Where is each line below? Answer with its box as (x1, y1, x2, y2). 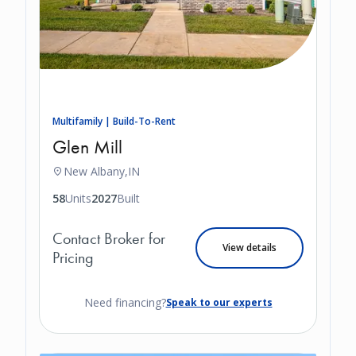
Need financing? (83, 295, 166, 311)
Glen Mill (52, 134, 122, 160)
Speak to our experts (165, 296, 273, 310)
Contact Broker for (52, 228, 165, 250)
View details (222, 241, 277, 255)
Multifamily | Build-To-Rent (52, 114, 176, 129)
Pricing (52, 247, 94, 269)
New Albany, (64, 164, 128, 180)
